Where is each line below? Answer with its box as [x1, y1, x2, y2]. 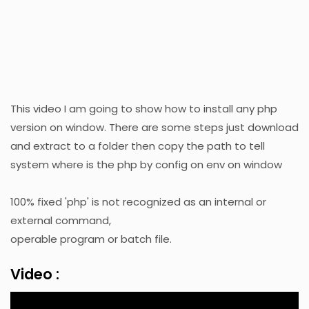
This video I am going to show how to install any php [10, 101, 277, 116]
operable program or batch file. [10, 231, 172, 246]
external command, [10, 212, 111, 228]
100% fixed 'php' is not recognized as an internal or [10, 194, 266, 209]
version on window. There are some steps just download [10, 119, 299, 134]
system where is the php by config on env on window [10, 157, 282, 172]
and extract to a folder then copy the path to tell [10, 138, 265, 153]
